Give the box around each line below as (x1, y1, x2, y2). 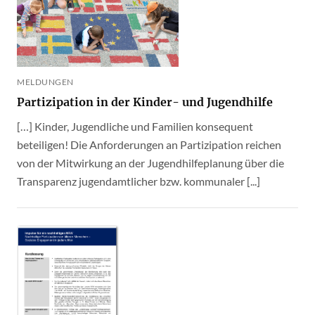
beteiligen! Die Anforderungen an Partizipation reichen (17, 137, 281, 151)
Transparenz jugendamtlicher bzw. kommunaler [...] (17, 174, 260, 188)
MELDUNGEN (17, 76, 74, 87)
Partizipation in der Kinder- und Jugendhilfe (17, 94, 273, 109)
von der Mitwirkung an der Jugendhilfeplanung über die (17, 155, 284, 169)
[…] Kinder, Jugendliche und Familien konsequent (17, 119, 253, 133)
